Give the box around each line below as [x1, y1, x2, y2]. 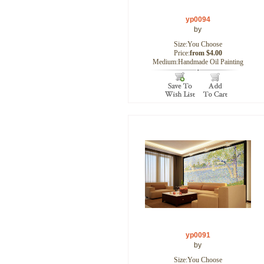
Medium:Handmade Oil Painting [152, 58, 243, 66]
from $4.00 [189, 49, 222, 57]
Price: [173, 49, 190, 57]
